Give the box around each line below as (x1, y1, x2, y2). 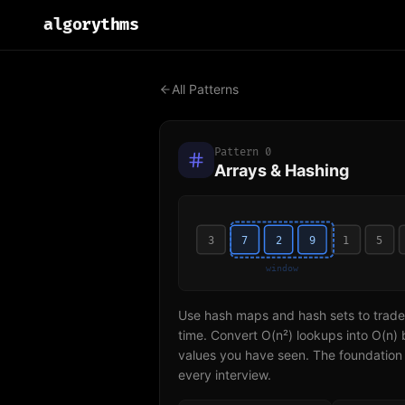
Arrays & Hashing (214, 161, 349, 180)
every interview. (178, 367, 271, 382)
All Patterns (172, 81, 239, 97)
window (266, 263, 300, 274)
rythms (81, 14, 139, 35)
